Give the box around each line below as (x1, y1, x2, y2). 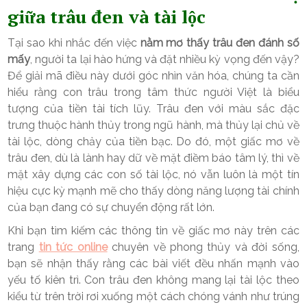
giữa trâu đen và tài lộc (8, 5, 206, 29)
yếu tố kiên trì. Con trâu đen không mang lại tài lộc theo (8, 273, 299, 287)
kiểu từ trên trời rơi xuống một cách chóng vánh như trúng (8, 290, 299, 304)
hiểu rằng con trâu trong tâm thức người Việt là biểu (8, 86, 299, 99)
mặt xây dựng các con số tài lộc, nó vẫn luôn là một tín (8, 168, 299, 182)
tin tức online (38, 241, 108, 254)
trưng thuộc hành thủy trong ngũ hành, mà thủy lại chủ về (8, 119, 299, 132)
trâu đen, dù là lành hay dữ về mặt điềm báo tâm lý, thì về (8, 151, 299, 165)
